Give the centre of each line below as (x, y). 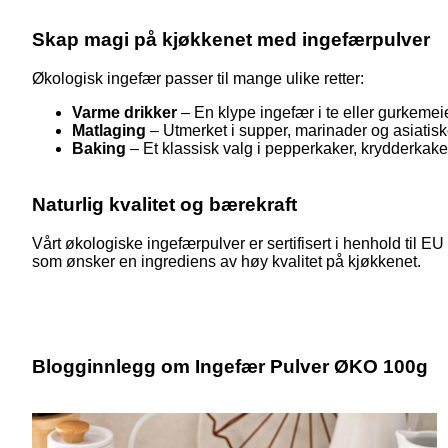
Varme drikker (124, 112)
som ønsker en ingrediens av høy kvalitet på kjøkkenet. (226, 262)
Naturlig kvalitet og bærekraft (164, 205)
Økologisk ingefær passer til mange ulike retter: (198, 78)
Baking (99, 148)
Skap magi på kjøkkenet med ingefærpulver (231, 39)
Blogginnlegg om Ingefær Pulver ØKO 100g (230, 366)
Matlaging (109, 130)
